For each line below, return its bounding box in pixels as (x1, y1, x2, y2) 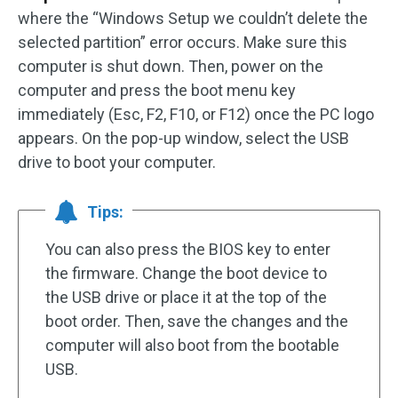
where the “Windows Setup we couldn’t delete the (18, 9, 368, 28)
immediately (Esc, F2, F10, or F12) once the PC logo (18, 105, 374, 124)
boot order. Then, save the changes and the (45, 312, 348, 331)
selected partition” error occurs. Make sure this (18, 33, 347, 52)
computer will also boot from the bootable (45, 336, 339, 355)
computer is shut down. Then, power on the (18, 57, 323, 76)
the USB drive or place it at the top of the (45, 288, 327, 307)
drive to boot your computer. (18, 153, 216, 172)
